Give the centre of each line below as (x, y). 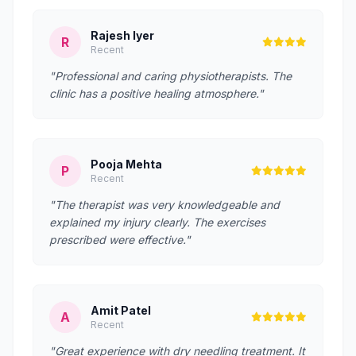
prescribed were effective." (120, 240)
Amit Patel (121, 310)
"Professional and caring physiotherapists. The (170, 76)
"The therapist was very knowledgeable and (164, 205)
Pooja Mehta (126, 164)
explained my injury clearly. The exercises (157, 222)
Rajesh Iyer (122, 35)
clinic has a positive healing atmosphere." (157, 93)
